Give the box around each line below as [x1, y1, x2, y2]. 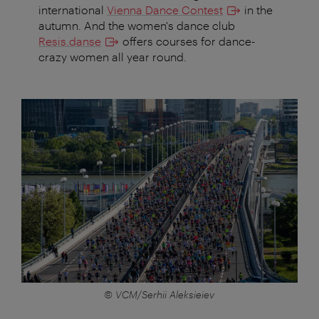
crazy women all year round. [38, 50, 187, 64]
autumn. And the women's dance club [38, 19, 235, 33]
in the [241, 3, 273, 17]
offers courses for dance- [120, 34, 255, 48]
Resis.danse [38, 34, 101, 48]
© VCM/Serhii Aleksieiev [104, 288, 215, 301]
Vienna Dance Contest [107, 3, 223, 17]
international [38, 3, 107, 17]
